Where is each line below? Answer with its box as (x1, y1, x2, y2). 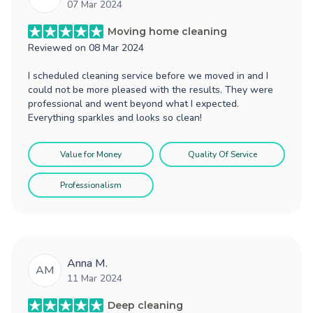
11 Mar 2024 (67, 271, 122, 285)
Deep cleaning (108, 298, 183, 312)
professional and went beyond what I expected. (28, 96, 239, 110)
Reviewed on (28, 41, 89, 54)
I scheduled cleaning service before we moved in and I (28, 68, 268, 82)
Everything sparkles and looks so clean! (28, 110, 202, 124)
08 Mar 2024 (89, 41, 144, 54)
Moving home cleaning (108, 24, 227, 38)
